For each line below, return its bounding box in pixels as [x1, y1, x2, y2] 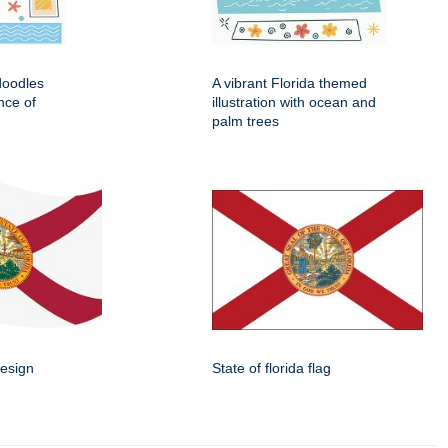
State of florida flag [212, 360, 331, 376]
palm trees [212, 113, 279, 129]
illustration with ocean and [212, 94, 376, 110]
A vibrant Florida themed [212, 75, 367, 91]
